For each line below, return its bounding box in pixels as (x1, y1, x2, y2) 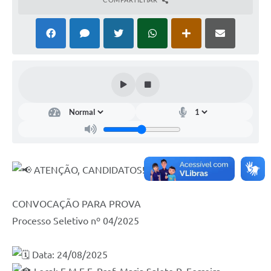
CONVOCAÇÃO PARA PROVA (12, 198, 141, 210)
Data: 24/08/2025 (30, 249, 108, 261)
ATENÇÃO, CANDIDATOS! (31, 165, 145, 176)
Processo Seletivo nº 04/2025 (12, 215, 139, 227)
